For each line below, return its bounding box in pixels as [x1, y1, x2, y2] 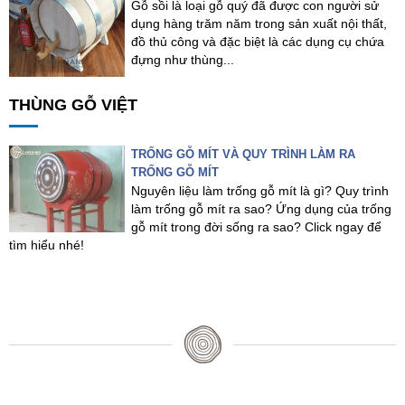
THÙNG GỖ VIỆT [9, 96, 137, 115]
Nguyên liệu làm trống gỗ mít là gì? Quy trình [131, 184, 390, 199]
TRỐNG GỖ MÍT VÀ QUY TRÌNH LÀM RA [131, 147, 356, 162]
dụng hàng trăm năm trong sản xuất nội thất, [131, 16, 388, 32]
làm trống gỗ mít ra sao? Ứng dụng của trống [131, 202, 392, 217]
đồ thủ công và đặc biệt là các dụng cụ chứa [131, 34, 385, 50]
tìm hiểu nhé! [9, 238, 84, 253]
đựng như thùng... [131, 52, 235, 68]
